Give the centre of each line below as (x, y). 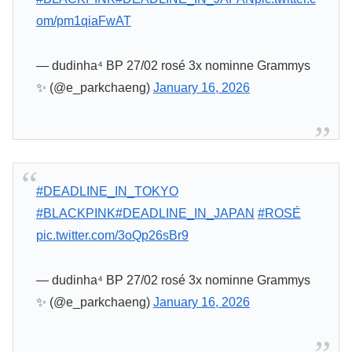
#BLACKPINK (75, 214)
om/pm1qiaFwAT (83, 21)
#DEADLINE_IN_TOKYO (107, 192)
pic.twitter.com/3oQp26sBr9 (112, 236)
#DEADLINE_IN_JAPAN (185, 214)
